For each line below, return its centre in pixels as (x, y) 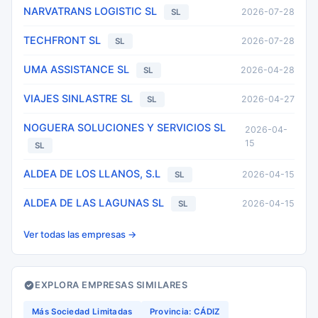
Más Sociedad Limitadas (82, 312)
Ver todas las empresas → (80, 234)
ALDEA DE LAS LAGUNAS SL (94, 203)
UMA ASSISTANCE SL (76, 69)
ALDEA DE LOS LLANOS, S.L (92, 174)
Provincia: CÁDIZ (185, 312)
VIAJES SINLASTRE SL (78, 98)
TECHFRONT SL (62, 40)
